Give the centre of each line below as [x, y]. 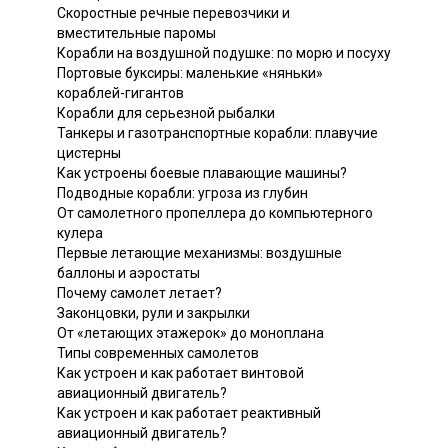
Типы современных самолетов [158, 352]
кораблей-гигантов [120, 92]
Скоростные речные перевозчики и [173, 12]
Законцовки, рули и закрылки [153, 312]
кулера [80, 232]
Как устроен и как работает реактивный [189, 412]
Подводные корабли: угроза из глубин [182, 192]
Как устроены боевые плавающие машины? [202, 172]
